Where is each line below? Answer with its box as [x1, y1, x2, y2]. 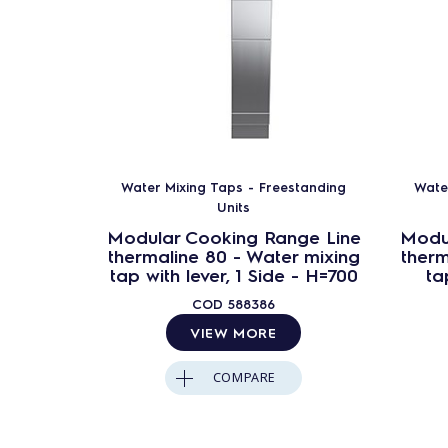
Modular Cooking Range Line [106, 224, 361, 248]
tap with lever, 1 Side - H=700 [109, 262, 358, 286]
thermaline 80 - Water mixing [107, 243, 360, 267]
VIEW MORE [190, 322, 277, 341]
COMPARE [212, 368, 277, 386]
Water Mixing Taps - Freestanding [121, 177, 346, 195]
